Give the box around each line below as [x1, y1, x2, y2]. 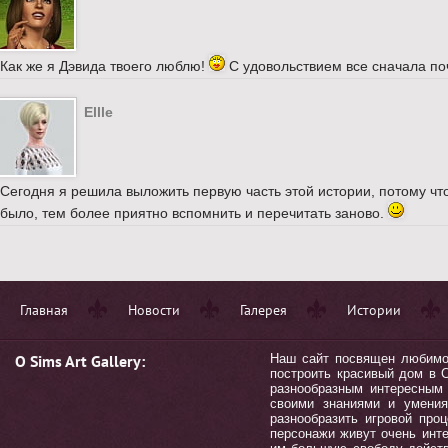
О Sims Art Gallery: [15, 351, 145, 371]
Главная [20, 301, 68, 319]
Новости [128, 301, 180, 319]
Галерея [240, 301, 287, 319]
